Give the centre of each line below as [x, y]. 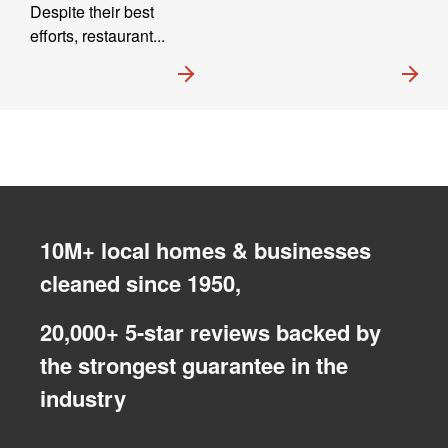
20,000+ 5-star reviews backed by [210, 332]
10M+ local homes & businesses [205, 250]
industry [83, 398]
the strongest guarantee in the [194, 365]
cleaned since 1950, [140, 283]
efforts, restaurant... [97, 36]
